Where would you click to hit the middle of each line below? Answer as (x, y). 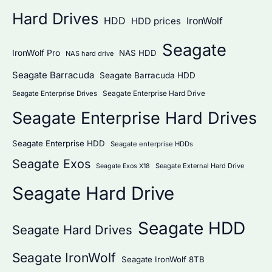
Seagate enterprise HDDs (152, 144)
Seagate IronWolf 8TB (163, 260)
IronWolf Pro (36, 53)
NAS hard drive (90, 54)
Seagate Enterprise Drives (55, 94)
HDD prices (156, 22)
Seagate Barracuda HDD (148, 76)
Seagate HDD (192, 229)
